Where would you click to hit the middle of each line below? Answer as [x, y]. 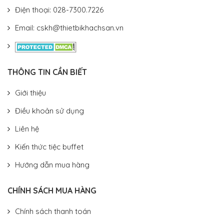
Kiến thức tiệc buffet [49, 146]
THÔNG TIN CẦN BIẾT [47, 72]
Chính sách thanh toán [53, 211]
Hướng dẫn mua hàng [52, 164]
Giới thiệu [30, 92]
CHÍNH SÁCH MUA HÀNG [52, 190]
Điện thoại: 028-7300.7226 [59, 10]
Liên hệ [27, 128]
